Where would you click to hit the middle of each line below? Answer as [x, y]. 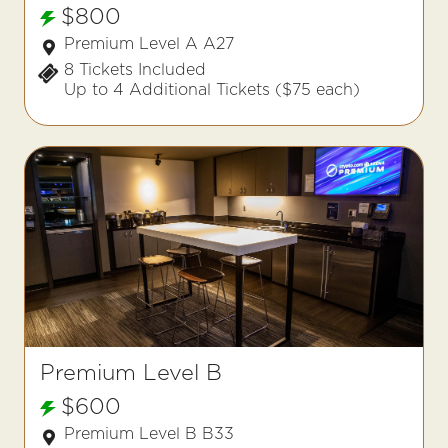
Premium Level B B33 [149, 433]
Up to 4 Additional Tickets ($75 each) [212, 89]
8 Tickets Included [135, 69]
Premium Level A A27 [149, 43]
